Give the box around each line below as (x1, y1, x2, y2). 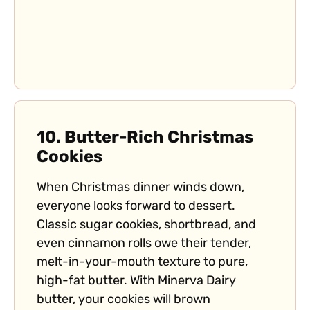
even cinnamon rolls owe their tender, (37, 237, 251, 251)
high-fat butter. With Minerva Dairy (37, 275, 236, 289)
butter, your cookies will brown (37, 293, 210, 307)
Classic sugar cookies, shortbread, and (37, 219, 256, 232)
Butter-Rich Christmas (64, 130, 253, 147)
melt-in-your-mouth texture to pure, (37, 256, 248, 270)
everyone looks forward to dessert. (37, 200, 235, 214)
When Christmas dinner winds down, (37, 181, 244, 195)
